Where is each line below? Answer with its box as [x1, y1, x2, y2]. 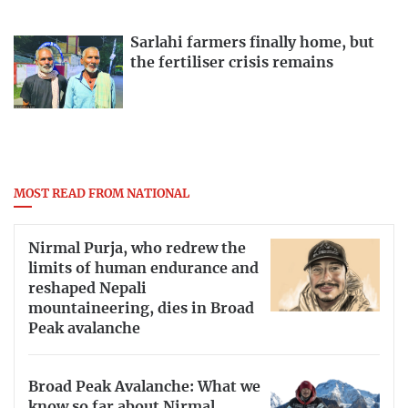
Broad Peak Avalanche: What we [28, 380, 260, 395]
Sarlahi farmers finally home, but [130, 36, 374, 51]
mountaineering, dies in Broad [28, 301, 254, 316]
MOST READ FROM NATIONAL [14, 189, 189, 201]
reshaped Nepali [28, 280, 147, 296]
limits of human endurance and [28, 260, 259, 276]
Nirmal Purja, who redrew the [28, 240, 246, 256]
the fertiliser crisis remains [130, 56, 333, 71]
